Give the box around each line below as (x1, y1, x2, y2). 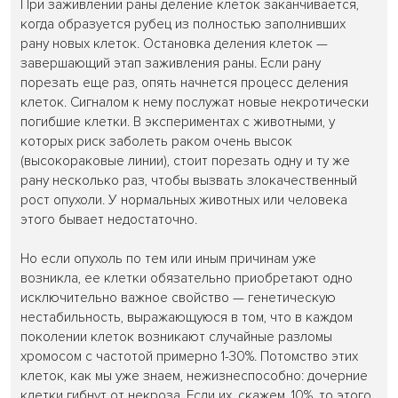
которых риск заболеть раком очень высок (20, 132, 293, 150)
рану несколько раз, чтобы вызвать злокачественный (20, 171, 358, 189)
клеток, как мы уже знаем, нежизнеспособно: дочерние (20, 367, 369, 385)
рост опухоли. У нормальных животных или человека (20, 191, 348, 209)
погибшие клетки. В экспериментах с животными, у (20, 113, 336, 131)
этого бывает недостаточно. (20, 211, 198, 228)
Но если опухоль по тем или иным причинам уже (20, 250, 317, 267)
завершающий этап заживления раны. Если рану (20, 54, 322, 72)
